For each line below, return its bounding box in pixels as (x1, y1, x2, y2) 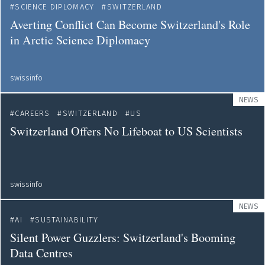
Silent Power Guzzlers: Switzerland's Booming (10, 230, 235, 245)
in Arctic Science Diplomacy (10, 32, 150, 48)
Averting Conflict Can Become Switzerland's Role (10, 17, 250, 33)
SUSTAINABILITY (35, 215, 99, 224)
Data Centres (10, 245, 73, 261)
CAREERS (15, 109, 50, 118)
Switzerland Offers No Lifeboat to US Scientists (10, 123, 243, 139)
